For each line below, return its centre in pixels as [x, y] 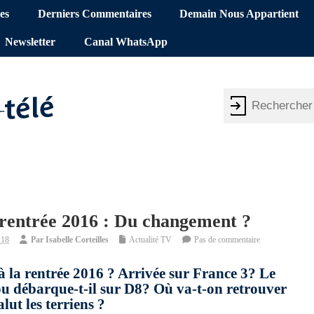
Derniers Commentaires [94, 14]
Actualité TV [150, 240]
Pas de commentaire [227, 240]
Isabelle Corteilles [77, 240]
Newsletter [30, 42]
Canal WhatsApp [125, 42]
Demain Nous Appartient [239, 14]
